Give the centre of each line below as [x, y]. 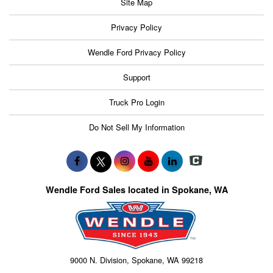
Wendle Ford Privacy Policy [136, 52]
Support [136, 77]
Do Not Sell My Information [136, 127]
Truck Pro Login [136, 102]
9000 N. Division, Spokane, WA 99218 [136, 260]
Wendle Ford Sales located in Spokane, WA [136, 190]
